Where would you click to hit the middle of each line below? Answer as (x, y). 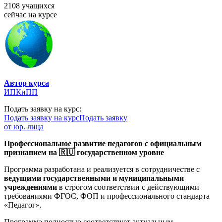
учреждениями (30, 187)
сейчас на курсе (30, 14)
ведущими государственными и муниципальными (94, 178)
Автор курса (27, 83)
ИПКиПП (21, 92)
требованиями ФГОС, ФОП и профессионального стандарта (107, 196)
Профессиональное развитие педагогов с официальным (103, 143)
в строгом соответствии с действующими (128, 187)
